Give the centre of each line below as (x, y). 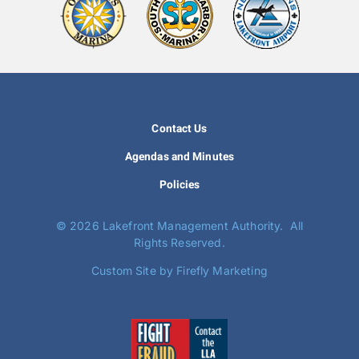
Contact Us (179, 129)
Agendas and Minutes (179, 157)
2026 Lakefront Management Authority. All (187, 225)
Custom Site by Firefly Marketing (179, 270)
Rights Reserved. (179, 242)
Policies (179, 185)
